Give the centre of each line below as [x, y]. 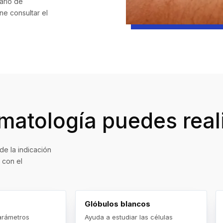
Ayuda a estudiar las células [129, 217]
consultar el [29, 13]
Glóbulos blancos [118, 204]
